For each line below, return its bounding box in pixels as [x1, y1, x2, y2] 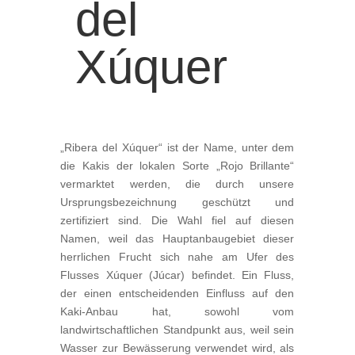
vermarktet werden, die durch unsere [60, 177, 295, 190]
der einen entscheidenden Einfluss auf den [60, 287, 295, 300]
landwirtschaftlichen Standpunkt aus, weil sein [60, 323, 295, 336]
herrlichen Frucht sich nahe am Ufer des [60, 250, 295, 263]
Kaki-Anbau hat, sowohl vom [60, 305, 295, 318]
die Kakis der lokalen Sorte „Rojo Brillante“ [60, 159, 295, 172]
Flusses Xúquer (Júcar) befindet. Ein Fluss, [60, 269, 295, 281]
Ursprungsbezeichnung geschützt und [60, 196, 295, 208]
